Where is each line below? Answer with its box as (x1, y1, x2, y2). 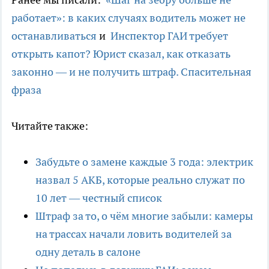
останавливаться (11, 29, 97, 43)
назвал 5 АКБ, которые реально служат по (35, 173, 245, 187)
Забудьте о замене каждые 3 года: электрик (35, 155, 253, 169)
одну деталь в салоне (35, 245, 141, 259)
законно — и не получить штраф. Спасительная (11, 65, 252, 79)
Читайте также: (11, 119, 88, 133)
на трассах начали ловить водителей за (35, 227, 232, 241)
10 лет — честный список (35, 191, 162, 205)
